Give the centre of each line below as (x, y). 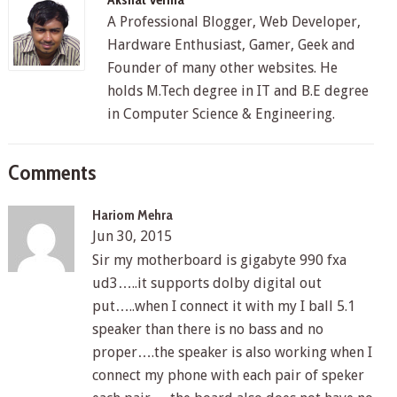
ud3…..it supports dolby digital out (206, 283)
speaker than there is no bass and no (207, 329)
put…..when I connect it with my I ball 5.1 (223, 306)
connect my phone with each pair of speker (228, 375)
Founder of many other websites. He (222, 67)
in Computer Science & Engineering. (221, 113)
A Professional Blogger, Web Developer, (234, 21)
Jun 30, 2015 (132, 236)
